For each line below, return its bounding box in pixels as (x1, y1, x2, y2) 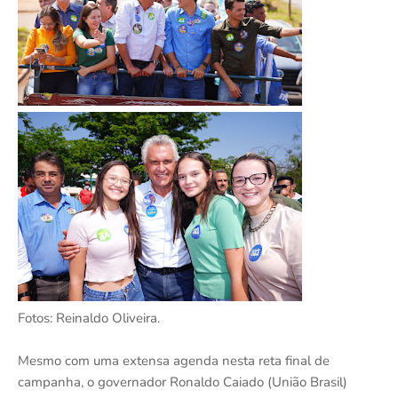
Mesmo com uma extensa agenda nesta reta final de (18, 351, 330, 370)
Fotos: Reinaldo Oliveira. (18, 308, 160, 327)
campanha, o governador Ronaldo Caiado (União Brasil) (18, 372, 347, 391)
